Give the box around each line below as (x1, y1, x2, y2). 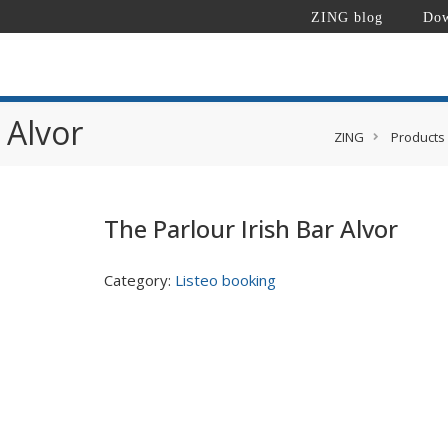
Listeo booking (174, 270, 276, 290)
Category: (103, 270, 175, 290)
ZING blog (311, 10, 383, 25)
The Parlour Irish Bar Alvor (103, 212, 398, 245)
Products (391, 127, 445, 146)
